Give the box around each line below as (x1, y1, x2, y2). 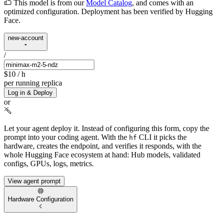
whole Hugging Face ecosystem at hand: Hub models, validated (4, 151, 200, 159)
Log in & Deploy (8, 89, 53, 97)
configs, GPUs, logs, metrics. (4, 159, 94, 168)
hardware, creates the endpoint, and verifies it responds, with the (4, 142, 201, 151)
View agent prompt (8, 177, 61, 185)
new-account (8, 34, 44, 42)
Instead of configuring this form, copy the (80, 124, 209, 133)
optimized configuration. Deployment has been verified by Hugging (4, 7, 213, 16)
